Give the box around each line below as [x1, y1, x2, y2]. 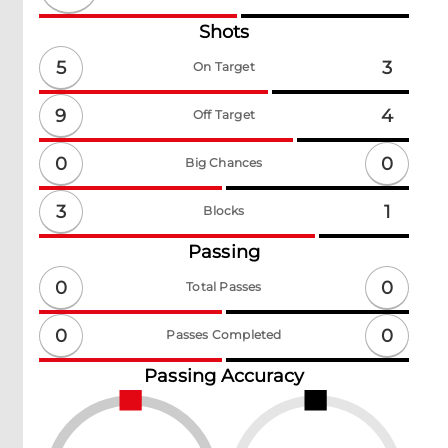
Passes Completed [166, 327, 282, 342]
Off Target [193, 107, 255, 122]
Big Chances [185, 155, 263, 170]
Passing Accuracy [144, 365, 304, 387]
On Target [193, 59, 255, 74]
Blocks [203, 203, 245, 218]
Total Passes [186, 279, 262, 294]
